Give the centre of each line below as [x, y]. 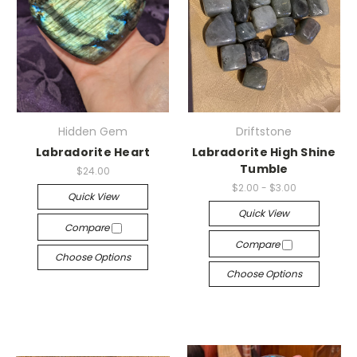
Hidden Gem [93, 131]
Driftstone [264, 131]
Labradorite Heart [93, 152]
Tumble [264, 169]
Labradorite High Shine [264, 152]
